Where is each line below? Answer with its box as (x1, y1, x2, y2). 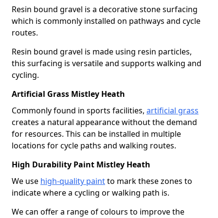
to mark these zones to (105, 175, 192, 186)
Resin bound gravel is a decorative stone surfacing (12, 3, 198, 15)
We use (12, 175, 40, 186)
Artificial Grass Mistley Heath (12, 88, 125, 99)
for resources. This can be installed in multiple (12, 128, 181, 139)
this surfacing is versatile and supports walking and (12, 57, 201, 69)
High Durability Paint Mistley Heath (12, 159, 150, 170)
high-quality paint (40, 175, 105, 186)
